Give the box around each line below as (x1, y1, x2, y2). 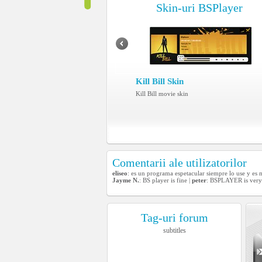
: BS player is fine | (139, 177, 192, 184)
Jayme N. (112, 177, 139, 184)
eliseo (112, 170, 127, 177)
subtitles (163, 226, 186, 235)
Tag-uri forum (140, 211, 208, 224)
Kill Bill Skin (136, 77, 184, 86)
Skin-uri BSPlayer (156, 1, 243, 14)
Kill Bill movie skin (136, 90, 188, 97)
